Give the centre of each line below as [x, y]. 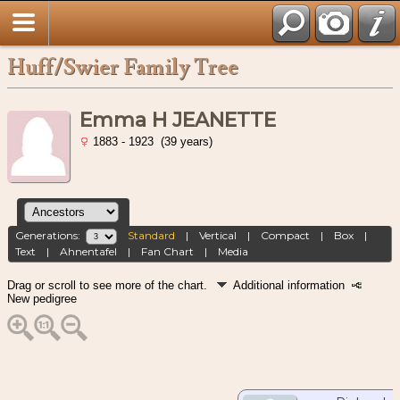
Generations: [51, 236]
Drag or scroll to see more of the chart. [109, 285]
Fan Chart [168, 252]
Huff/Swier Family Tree [123, 67]
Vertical [218, 236]
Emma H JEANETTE [178, 120]
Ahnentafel [89, 252]
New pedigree [42, 298]
